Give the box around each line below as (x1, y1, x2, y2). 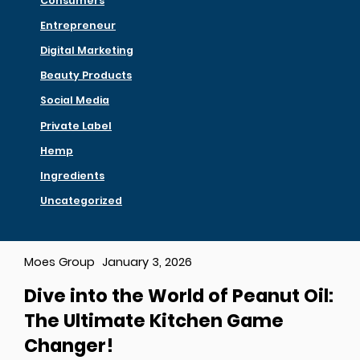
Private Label (40, 118, 112, 133)
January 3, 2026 (102, 254, 193, 271)
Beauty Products (40, 68, 132, 83)
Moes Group (24, 254, 95, 271)
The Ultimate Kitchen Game (24, 308, 284, 334)
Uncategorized (40, 193, 122, 207)
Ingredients (40, 168, 104, 182)
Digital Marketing (40, 43, 133, 58)
